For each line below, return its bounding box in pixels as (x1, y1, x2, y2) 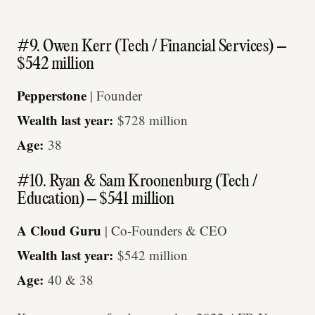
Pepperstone (17, 85, 90, 105)
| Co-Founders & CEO (105, 221, 227, 240)
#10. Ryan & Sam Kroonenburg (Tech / (17, 173, 257, 192)
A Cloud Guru (17, 221, 101, 240)
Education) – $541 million (17, 191, 174, 210)
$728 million (117, 110, 188, 129)
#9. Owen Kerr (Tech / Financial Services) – (17, 37, 286, 56)
